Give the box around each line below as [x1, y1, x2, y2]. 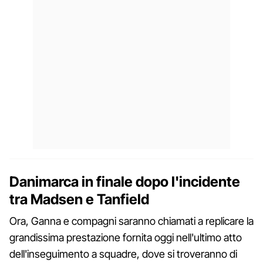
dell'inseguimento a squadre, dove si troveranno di [9, 247, 237, 260]
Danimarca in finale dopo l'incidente [9, 173, 240, 190]
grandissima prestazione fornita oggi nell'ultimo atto [9, 231, 242, 244]
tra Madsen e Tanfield [9, 190, 149, 208]
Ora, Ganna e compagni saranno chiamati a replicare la [9, 214, 254, 227]
